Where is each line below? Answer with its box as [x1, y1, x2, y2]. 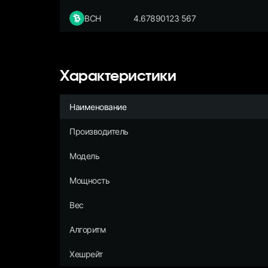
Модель [69, 150, 100, 161]
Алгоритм [69, 224, 106, 234]
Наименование [69, 101, 127, 112]
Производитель [69, 126, 129, 136]
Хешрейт [69, 248, 103, 259]
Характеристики [60, 69, 176, 84]
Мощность [69, 175, 110, 185]
